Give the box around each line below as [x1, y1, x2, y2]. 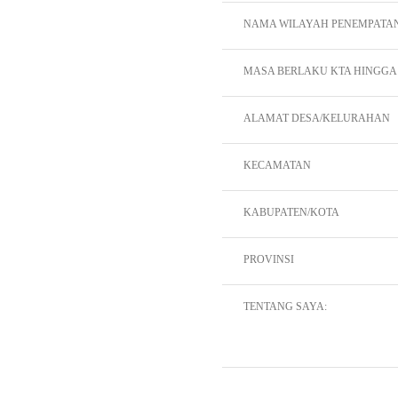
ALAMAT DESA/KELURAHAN [243, 112, 390, 124]
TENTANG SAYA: [243, 300, 327, 313]
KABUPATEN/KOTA [243, 206, 339, 219]
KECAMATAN [243, 159, 311, 171]
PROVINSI [243, 253, 294, 266]
